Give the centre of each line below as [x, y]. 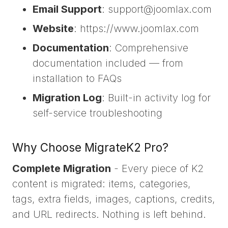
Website [53, 28]
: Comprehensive [149, 48]
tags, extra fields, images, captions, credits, [114, 199]
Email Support [67, 9]
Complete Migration [62, 169]
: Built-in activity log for [156, 97]
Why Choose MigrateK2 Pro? [90, 147]
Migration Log [67, 97]
